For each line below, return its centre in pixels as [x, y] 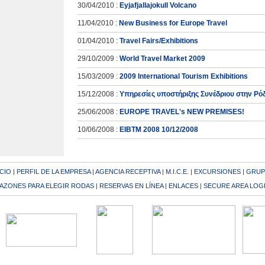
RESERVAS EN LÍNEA [131, 186]
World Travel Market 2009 [162, 59]
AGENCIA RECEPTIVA [127, 172]
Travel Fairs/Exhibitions [159, 41]
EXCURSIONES [217, 172]
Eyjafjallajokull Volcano [158, 5]
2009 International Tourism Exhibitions [184, 76]
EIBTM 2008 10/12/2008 [159, 130]
